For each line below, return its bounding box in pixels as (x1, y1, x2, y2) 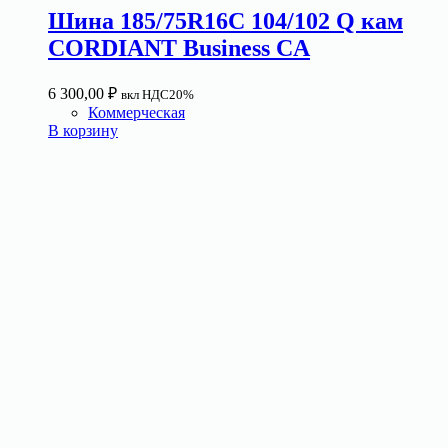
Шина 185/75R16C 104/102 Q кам (48, 8, 403, 35)
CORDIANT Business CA (48, 35, 310, 62)
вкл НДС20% (121, 86, 194, 102)
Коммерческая (88, 103, 185, 121)
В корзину (48, 121, 118, 139)
